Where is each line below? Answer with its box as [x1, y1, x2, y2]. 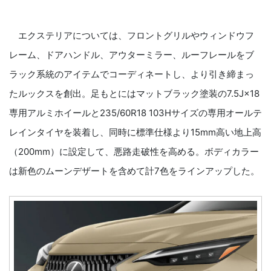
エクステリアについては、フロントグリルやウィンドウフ [9, 30, 254, 42]
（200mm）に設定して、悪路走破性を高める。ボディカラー [9, 146, 259, 158]
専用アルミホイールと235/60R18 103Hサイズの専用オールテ [9, 107, 262, 119]
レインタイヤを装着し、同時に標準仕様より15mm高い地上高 [9, 126, 261, 139]
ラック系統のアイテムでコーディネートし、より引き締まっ [9, 68, 254, 80]
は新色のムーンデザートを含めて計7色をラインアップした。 [9, 165, 260, 177]
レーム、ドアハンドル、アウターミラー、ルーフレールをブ [9, 49, 254, 61]
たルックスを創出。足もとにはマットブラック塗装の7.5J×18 [9, 88, 260, 100]
